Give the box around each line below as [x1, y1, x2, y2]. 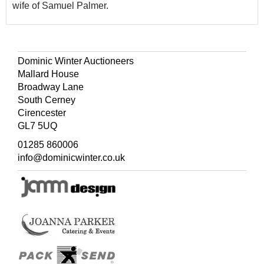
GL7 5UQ [18, 121, 57, 131]
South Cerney [18, 95, 75, 105]
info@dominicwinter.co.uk [18, 153, 125, 163]
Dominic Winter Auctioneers [18, 56, 134, 66]
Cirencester [18, 108, 66, 118]
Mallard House [18, 69, 79, 79]
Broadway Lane [18, 82, 84, 92]
